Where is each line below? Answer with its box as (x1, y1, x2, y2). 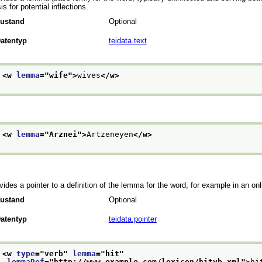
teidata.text (108, 36, 147, 45)
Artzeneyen (86, 130, 133, 139)
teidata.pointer (108, 214, 157, 223)
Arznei (49, 130, 77, 139)
